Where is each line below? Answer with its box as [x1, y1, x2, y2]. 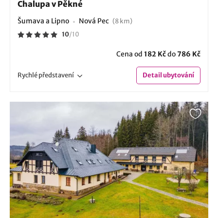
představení [38, 71, 74, 80]
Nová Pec [79, 17, 110, 26]
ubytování [162, 71, 194, 80]
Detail [143, 71, 162, 80]
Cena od [116, 50, 144, 59]
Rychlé [18, 71, 38, 80]
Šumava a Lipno [18, 17, 69, 26]
